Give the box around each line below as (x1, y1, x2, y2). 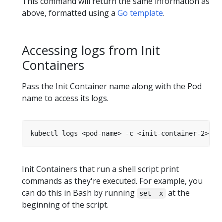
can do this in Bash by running (22, 187, 137, 198)
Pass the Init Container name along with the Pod (22, 80, 202, 92)
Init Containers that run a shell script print (22, 163, 179, 174)
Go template (117, 7, 163, 18)
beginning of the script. (22, 199, 109, 210)
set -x (139, 189, 164, 197)
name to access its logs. (22, 92, 109, 104)
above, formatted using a (22, 7, 117, 18)
